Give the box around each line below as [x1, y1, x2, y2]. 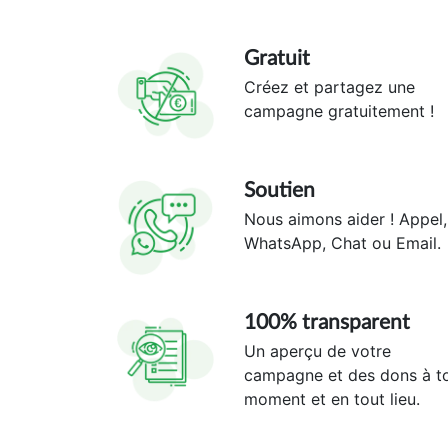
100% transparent [243, 311, 410, 333]
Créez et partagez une [243, 76, 415, 97]
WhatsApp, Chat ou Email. [243, 232, 441, 253]
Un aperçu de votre [243, 340, 391, 361]
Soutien [243, 179, 315, 201]
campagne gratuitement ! [243, 100, 434, 121]
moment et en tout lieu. [243, 388, 420, 409]
